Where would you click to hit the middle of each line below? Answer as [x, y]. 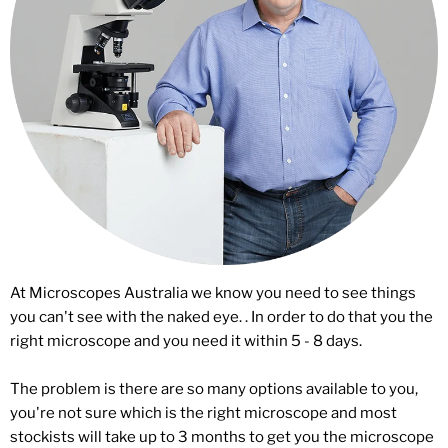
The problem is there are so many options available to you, [214, 389]
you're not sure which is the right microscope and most [203, 413]
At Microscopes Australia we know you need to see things [213, 293]
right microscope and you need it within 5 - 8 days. [186, 341]
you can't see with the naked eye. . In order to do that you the [221, 317]
